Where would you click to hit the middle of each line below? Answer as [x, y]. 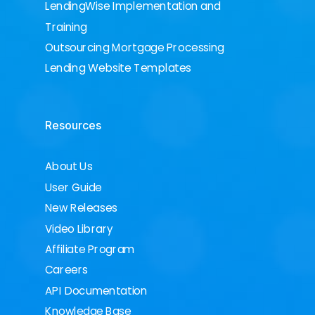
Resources [73, 125]
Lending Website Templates [118, 69]
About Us [69, 167]
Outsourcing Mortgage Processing [134, 47]
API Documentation [96, 291]
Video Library [79, 229]
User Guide [73, 187]
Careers [66, 270]
